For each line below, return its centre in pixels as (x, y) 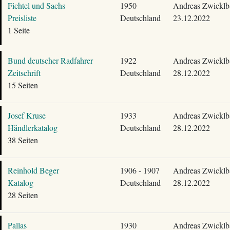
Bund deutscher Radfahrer (50, 60)
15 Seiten (23, 85)
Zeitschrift (24, 73)
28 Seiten (23, 195)
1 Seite (18, 30)
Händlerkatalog (32, 128)
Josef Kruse (26, 115)
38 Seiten (23, 140)
